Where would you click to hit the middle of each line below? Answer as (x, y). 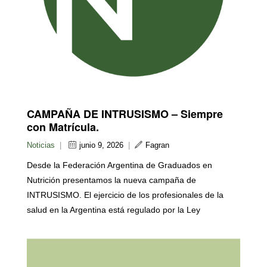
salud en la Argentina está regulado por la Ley (114, 210)
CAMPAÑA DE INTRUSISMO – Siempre (125, 114)
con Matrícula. (63, 127)
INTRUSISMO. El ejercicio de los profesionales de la (125, 195)
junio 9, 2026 (101, 145)
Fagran (157, 145)
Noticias (41, 145)
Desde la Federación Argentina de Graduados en (119, 165)
